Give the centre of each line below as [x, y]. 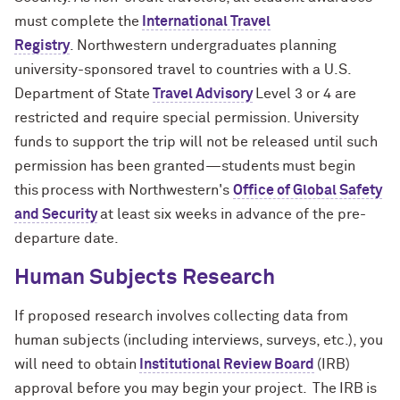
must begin [317, 166]
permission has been [84, 166]
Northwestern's [181, 190]
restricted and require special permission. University [187, 117]
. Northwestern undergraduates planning [203, 45]
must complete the [77, 21]
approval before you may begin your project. [162, 388]
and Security [56, 214]
